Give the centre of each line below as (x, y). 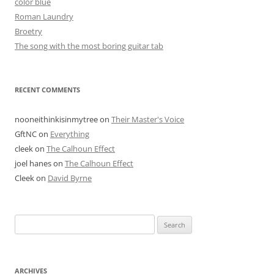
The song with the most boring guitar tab (89, 46)
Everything (70, 134)
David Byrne (70, 178)
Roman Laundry (44, 16)
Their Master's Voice (148, 119)
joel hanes (33, 163)
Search (26, 221)
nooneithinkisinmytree (56, 119)
